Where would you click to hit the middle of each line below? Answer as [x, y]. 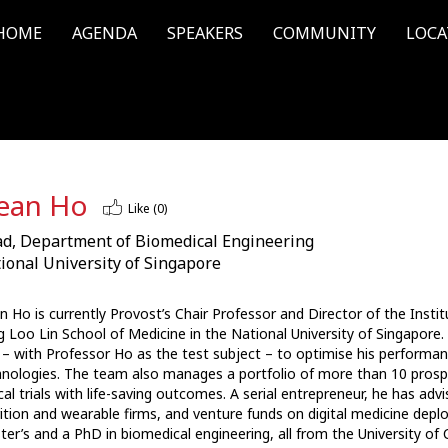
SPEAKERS [205, 33]
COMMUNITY [324, 33]
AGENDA [104, 33]
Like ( [142, 208]
